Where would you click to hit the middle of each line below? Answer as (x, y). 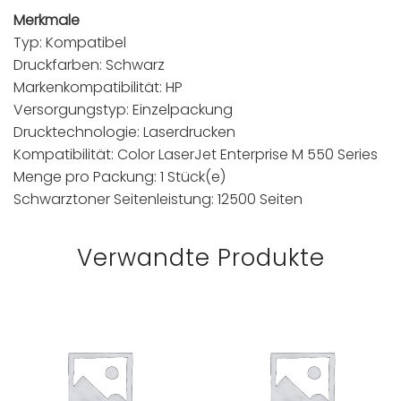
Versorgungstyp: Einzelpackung (123, 109)
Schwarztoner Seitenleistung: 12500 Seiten (158, 199)
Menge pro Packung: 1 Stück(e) (119, 176)
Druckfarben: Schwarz (89, 64)
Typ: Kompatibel (70, 42)
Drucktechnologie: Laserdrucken (124, 132)
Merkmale (47, 20)
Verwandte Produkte (200, 258)
